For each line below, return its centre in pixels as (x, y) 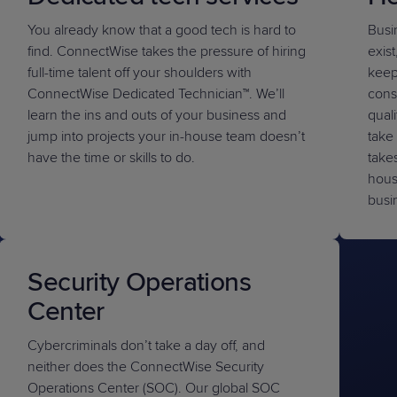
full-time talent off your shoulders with (140, 73)
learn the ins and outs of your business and (157, 115)
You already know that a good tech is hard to (162, 30)
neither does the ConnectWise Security (146, 367)
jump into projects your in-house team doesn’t (167, 136)
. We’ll (267, 94)
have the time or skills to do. (112, 158)
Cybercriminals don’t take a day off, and (147, 346)
